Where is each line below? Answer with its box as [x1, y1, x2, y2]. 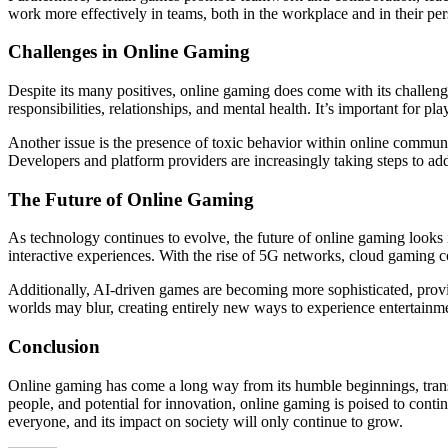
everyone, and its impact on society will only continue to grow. [8, 412, 403, 430]
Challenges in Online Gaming [8, 41, 250, 63]
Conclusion [8, 336, 100, 358]
